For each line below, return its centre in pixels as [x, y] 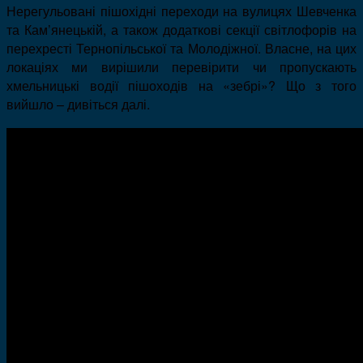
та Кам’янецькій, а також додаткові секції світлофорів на [181, 30]
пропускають [318, 67]
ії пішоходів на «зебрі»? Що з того [234, 86]
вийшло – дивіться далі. [78, 105]
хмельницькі [48, 86]
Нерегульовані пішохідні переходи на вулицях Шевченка [181, 11]
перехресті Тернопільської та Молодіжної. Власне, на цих [181, 49]
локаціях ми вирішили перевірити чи [143, 67]
